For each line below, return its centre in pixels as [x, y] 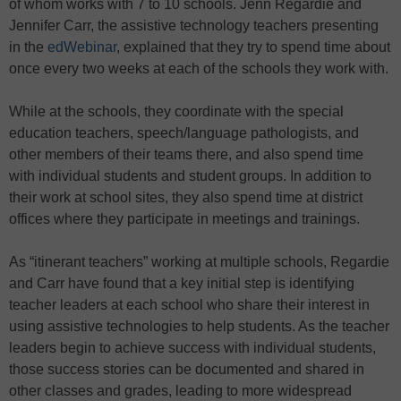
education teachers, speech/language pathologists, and [184, 133]
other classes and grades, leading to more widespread [180, 391]
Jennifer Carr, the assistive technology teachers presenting [194, 26]
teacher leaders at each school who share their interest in [189, 305]
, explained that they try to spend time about [253, 47]
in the [28, 47]
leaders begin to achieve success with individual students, [192, 348]
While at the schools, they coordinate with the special [176, 112]
